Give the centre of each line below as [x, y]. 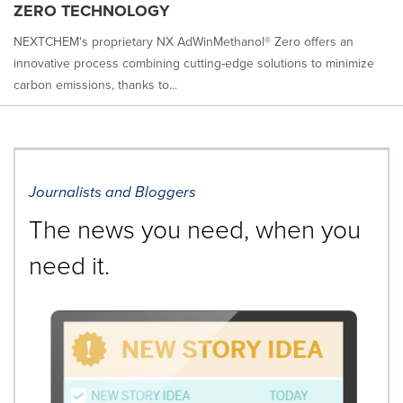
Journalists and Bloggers [112, 192]
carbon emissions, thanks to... [95, 85]
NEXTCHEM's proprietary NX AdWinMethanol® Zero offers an [184, 41]
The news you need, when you [195, 228]
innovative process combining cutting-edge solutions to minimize [194, 63]
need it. [69, 264]
